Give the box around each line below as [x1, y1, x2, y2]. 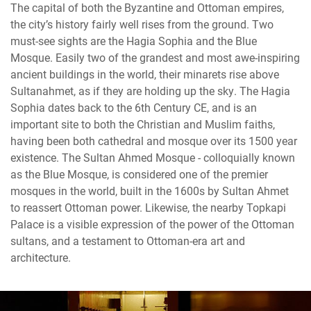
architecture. [10, 250, 71, 265]
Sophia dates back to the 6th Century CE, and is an [10, 100, 257, 115]
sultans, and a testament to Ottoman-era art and [10, 233, 245, 249]
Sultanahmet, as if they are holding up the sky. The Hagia [10, 83, 290, 99]
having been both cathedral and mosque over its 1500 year [10, 133, 297, 149]
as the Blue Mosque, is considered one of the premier [10, 167, 268, 182]
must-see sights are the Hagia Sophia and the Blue [10, 33, 257, 49]
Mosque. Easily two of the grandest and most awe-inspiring [10, 50, 300, 65]
